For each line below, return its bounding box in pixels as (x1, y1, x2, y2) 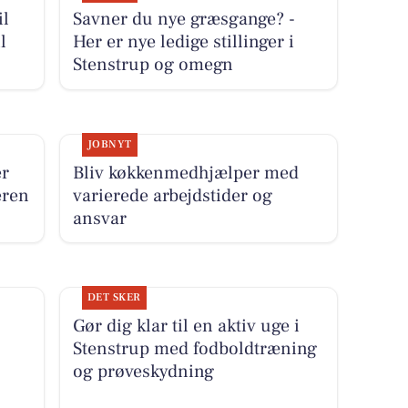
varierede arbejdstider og (72, 183, 272, 208)
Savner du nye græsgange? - (72, 7, 295, 32)
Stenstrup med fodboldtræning (72, 336, 317, 361)
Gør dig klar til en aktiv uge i (72, 313, 300, 338)
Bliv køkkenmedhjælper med (72, 160, 299, 185)
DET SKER (87, 290, 141, 304)
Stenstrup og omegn (72, 53, 233, 77)
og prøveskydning (72, 359, 214, 383)
